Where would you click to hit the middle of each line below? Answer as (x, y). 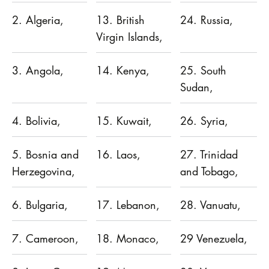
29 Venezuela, (214, 238)
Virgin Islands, (129, 36)
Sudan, (197, 87)
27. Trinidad (209, 154)
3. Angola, (38, 70)
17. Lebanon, (128, 204)
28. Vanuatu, (210, 204)
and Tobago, (209, 171)
